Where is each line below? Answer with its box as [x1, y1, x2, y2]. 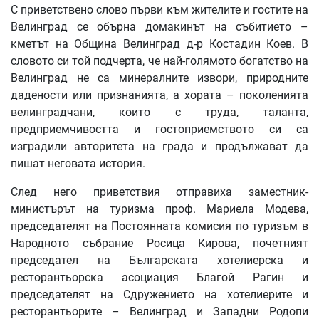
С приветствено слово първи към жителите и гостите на [11, 3, 308, 17]
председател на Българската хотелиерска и [11, 253, 308, 268]
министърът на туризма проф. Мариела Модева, [11, 202, 308, 216]
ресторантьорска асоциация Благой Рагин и [11, 271, 308, 285]
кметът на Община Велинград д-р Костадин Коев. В [11, 37, 308, 51]
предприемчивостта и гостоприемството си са [11, 122, 308, 137]
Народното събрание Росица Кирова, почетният [11, 236, 308, 251]
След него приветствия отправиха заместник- [11, 185, 308, 199]
